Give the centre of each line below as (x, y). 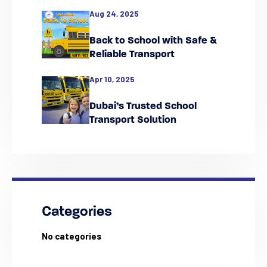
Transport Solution (133, 120)
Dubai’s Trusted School (143, 106)
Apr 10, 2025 (112, 79)
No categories (72, 236)
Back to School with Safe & (153, 41)
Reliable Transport (132, 54)
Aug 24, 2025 (114, 13)
